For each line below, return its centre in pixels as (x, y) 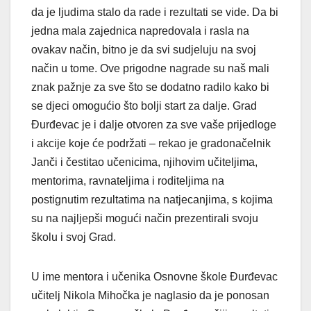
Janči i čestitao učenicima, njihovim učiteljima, (144, 162)
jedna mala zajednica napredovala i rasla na (140, 31)
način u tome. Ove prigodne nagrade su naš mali (150, 69)
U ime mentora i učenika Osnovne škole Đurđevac (154, 277)
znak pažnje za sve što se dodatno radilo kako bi (150, 87)
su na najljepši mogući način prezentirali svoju (145, 219)
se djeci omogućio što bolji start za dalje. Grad (144, 106)
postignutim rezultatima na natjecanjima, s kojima (152, 200)
